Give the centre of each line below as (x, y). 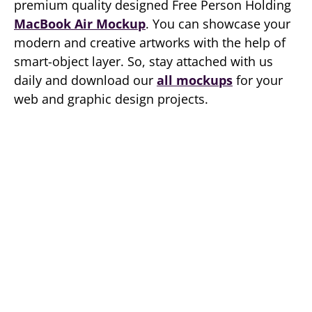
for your (258, 80)
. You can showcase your (218, 24)
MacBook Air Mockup (80, 24)
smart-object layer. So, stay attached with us (143, 61)
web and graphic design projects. (111, 99)
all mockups (195, 80)
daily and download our (85, 80)
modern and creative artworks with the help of (150, 42)
